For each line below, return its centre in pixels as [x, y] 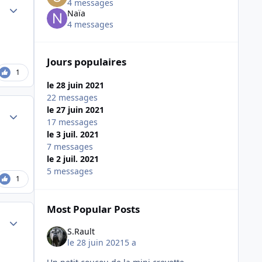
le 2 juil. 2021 [73, 159]
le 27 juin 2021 [75, 110]
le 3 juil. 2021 [73, 135]
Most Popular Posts [93, 209]
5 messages [70, 171]
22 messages [72, 98]
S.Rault [81, 231]
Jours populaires [86, 62]
